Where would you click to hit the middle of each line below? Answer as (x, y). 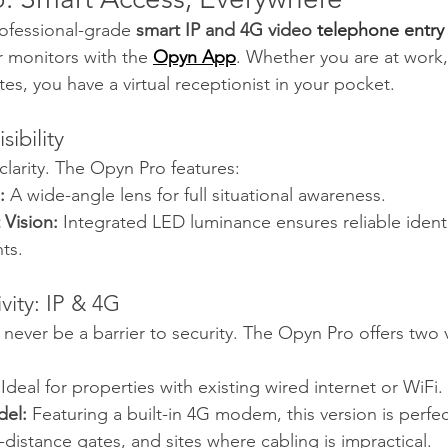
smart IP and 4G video (226, 29)
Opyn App (194, 56)
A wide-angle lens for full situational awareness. (195, 194)
